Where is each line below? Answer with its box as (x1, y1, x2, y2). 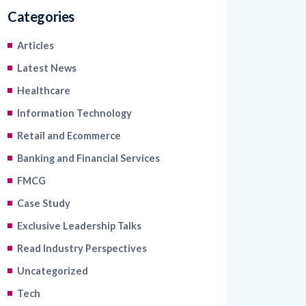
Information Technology (17, 83, 132, 95)
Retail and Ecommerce (17, 105, 121, 117)
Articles (17, 15, 54, 27)
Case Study (17, 173, 70, 185)
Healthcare (17, 60, 70, 72)
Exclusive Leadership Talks (17, 195, 141, 208)
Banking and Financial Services (17, 128, 160, 140)
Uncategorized (17, 240, 88, 253)
